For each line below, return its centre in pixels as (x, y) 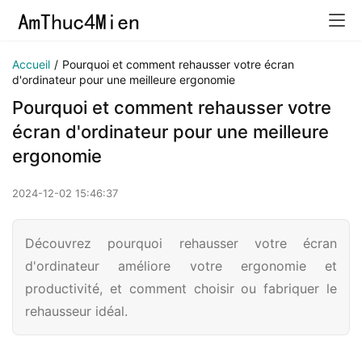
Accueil (31, 64)
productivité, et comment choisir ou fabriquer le (181, 288)
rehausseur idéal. (76, 311)
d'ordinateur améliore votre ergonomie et (181, 266)
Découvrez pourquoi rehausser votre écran (181, 243)
